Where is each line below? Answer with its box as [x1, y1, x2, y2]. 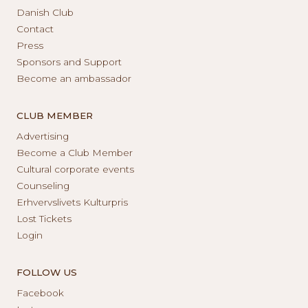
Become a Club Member [16, 146, 133, 158]
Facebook [16, 287, 64, 298]
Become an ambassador [16, 72, 131, 84]
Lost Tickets [16, 212, 71, 224]
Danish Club [16, 6, 74, 18]
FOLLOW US [16, 266, 77, 278]
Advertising [16, 130, 69, 142]
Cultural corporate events [16, 163, 134, 175]
